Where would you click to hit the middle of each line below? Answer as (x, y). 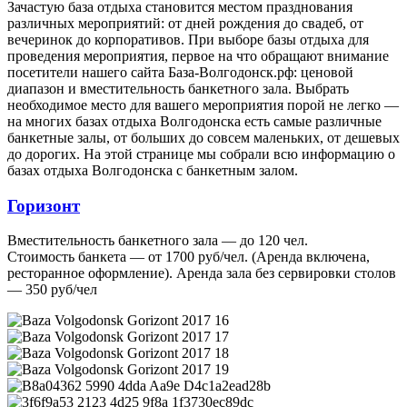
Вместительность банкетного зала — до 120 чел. (158, 241)
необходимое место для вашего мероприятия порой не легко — (203, 104)
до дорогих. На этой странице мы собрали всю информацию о (201, 154)
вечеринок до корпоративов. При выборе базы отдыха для (188, 39)
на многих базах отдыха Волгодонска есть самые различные (194, 121)
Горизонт (44, 205)
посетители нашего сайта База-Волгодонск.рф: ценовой (180, 72)
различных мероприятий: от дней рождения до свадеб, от (185, 23)
